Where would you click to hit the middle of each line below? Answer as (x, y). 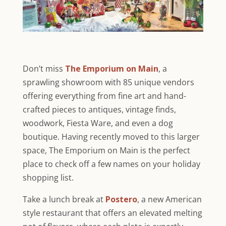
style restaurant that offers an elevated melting (112, 213)
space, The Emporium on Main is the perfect (106, 151)
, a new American (169, 200)
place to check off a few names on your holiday (111, 164)
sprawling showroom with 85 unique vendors (108, 82)
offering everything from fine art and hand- (104, 96)
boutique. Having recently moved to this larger (111, 137)
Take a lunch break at (64, 200)
